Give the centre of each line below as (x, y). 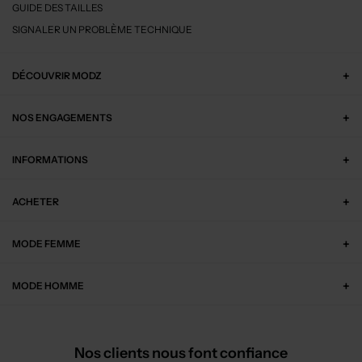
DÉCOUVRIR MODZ (57, 75)
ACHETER (36, 201)
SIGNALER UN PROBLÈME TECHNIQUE (102, 29)
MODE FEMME (46, 243)
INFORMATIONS (50, 159)
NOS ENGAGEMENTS (62, 117)
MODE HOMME (48, 285)
